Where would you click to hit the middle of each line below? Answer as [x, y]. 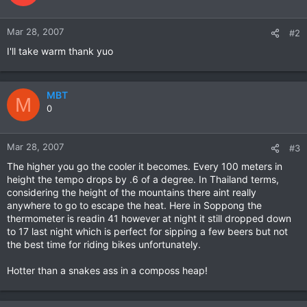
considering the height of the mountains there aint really [132, 192]
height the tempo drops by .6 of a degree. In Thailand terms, [143, 179]
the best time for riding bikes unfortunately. [104, 244]
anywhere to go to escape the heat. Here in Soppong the [134, 205]
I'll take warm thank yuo [60, 51]
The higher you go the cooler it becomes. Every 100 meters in [145, 166]
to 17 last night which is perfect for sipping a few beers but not [147, 231]
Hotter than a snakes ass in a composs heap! [107, 270]
